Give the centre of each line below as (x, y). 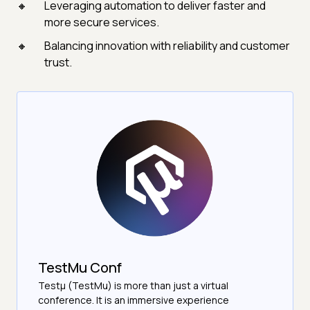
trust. (58, 63)
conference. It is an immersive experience (134, 300)
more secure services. (102, 22)
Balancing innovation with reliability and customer (167, 46)
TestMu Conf (80, 268)
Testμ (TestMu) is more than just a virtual (133, 286)
